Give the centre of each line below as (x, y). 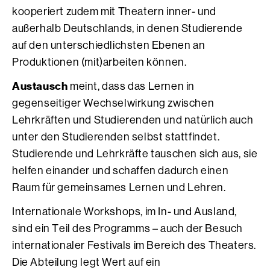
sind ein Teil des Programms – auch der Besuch (128, 228)
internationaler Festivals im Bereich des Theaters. (134, 245)
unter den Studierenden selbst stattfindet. (116, 137)
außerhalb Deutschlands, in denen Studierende (127, 28)
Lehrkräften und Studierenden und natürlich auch (133, 120)
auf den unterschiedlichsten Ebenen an (109, 45)
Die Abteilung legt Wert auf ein (86, 262)
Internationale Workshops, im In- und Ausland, (125, 212)
